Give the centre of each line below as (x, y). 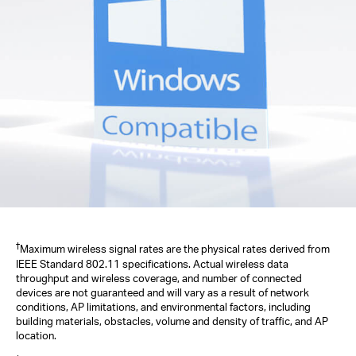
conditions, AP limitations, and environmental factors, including (163, 306)
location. (36, 335)
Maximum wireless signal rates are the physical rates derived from (175, 249)
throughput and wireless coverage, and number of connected (159, 278)
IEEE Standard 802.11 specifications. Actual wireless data (152, 263)
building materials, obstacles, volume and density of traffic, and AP (172, 321)
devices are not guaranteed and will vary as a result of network (163, 292)
